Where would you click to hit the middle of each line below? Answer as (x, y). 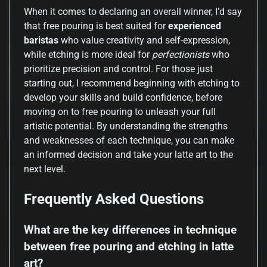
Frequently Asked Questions (114, 199)
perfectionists (181, 55)
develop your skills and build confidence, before (123, 98)
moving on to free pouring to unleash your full (120, 112)
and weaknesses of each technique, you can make (129, 141)
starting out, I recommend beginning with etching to (132, 83)
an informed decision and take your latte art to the (128, 155)
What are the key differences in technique (130, 230)
